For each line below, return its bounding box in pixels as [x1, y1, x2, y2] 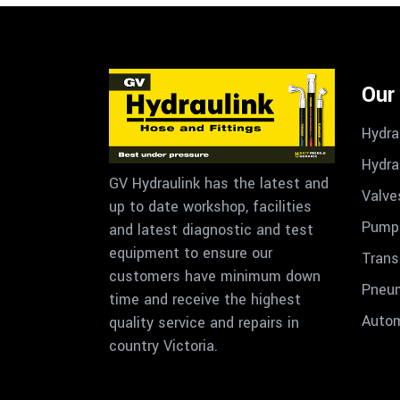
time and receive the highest [109, 289, 301, 311]
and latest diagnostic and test [109, 220, 313, 241]
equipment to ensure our [109, 243, 272, 264]
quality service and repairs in [109, 312, 299, 334]
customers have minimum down [109, 266, 321, 287]
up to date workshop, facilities [109, 196, 312, 218]
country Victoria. [109, 336, 218, 357]
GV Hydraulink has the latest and [109, 173, 329, 195]
